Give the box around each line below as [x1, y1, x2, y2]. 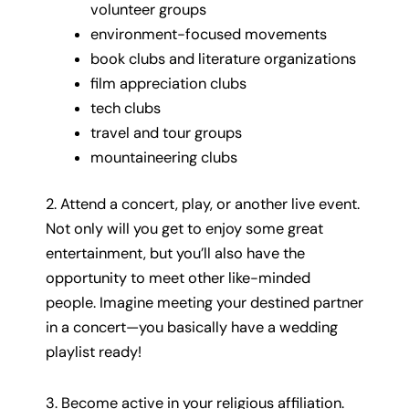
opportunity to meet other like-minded [46, 268, 310, 288]
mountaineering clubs [90, 147, 238, 167]
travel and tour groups [90, 122, 243, 142]
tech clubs [90, 98, 162, 118]
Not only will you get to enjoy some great [46, 219, 323, 239]
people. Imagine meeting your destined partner [46, 293, 363, 313]
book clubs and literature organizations [90, 48, 357, 68]
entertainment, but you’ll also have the [46, 244, 305, 264]
